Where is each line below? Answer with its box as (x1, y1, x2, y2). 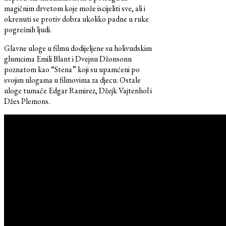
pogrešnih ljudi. (4, 24, 51, 35)
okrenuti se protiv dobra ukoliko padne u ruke (4, 14, 149, 25)
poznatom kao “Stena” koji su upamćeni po (4, 64, 140, 75)
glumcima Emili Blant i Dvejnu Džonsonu (4, 53, 132, 65)
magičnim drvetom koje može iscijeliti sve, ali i (4, 3, 145, 14)
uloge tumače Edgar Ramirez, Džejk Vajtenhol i (4, 85, 152, 96)
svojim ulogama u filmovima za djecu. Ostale (4, 75, 141, 86)
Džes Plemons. (4, 96, 50, 107)
